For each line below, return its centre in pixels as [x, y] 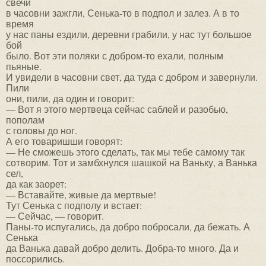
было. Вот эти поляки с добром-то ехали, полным [115, 55]
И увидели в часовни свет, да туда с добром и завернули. [132, 77]
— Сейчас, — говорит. [55, 216]
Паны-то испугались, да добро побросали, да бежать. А [128, 226]
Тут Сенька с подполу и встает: [74, 205]
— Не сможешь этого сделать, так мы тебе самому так [125, 151]
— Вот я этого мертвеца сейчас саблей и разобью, [117, 109]
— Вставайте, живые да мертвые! [81, 194]
